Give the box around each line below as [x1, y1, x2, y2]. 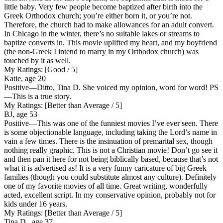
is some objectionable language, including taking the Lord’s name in [4, 127, 217, 136]
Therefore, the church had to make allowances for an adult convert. [4, 20, 214, 29]
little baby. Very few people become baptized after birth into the [4, 2, 203, 11]
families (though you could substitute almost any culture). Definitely [4, 172, 217, 181]
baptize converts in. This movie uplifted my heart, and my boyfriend [4, 38, 217, 47]
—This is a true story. [4, 92, 71, 101]
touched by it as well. [4, 56, 71, 65]
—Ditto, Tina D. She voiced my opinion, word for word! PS [29, 83, 219, 92]
